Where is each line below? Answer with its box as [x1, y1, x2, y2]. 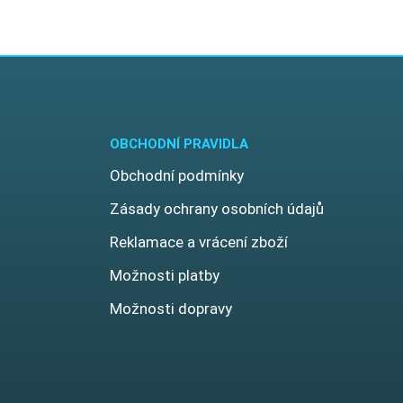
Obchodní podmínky [110, 166, 244, 184]
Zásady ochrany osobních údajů [110, 199, 324, 218]
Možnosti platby [110, 265, 219, 284]
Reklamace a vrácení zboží [110, 232, 288, 251]
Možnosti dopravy [110, 299, 232, 318]
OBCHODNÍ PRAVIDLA [110, 135, 248, 152]
